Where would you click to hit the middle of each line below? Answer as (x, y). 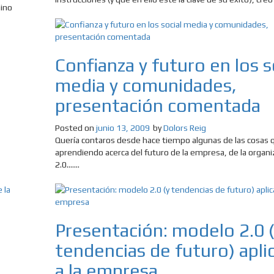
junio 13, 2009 (123, 128)
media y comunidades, (146, 86)
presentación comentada (157, 106)
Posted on (75, 128)
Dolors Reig (184, 128)
